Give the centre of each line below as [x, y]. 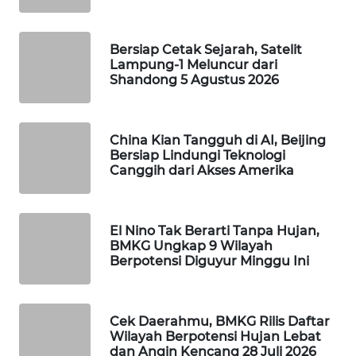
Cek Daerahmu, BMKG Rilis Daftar [220, 321]
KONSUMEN [60, 337]
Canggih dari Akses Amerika [202, 170]
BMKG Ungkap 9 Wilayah [191, 246]
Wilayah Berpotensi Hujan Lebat [215, 336]
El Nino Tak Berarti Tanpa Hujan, [215, 230]
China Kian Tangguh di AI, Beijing [218, 140]
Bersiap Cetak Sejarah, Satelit [206, 49]
